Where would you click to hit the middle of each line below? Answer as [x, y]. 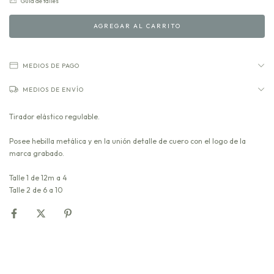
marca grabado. [37, 154]
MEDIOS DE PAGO [51, 66]
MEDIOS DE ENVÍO [53, 90]
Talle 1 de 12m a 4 [38, 178]
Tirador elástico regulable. [54, 117]
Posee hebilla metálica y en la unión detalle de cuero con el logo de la [128, 141]
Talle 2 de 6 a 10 [36, 190]
